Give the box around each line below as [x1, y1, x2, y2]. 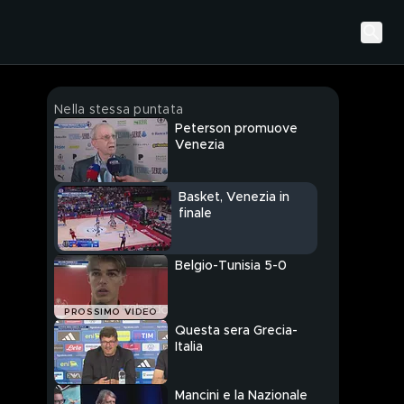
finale [179, 207, 212, 221]
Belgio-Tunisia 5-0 [175, 260, 287, 273]
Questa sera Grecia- [175, 325, 298, 338]
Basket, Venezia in [179, 191, 289, 205]
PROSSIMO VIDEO [64, 308, 158, 317]
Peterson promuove [175, 123, 298, 136]
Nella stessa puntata [54, 104, 183, 116]
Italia [175, 341, 203, 354]
